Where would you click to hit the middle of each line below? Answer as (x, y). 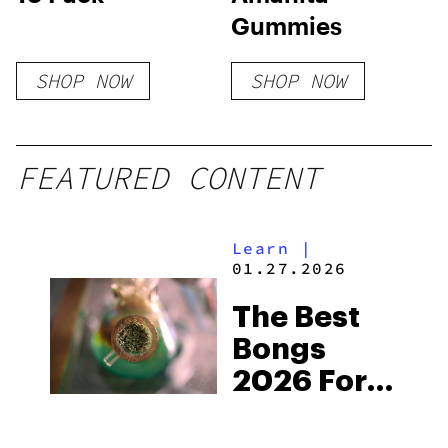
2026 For (299, 381)
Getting (288, 413)
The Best (295, 317)
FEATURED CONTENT (168, 178)
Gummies (287, 25)
